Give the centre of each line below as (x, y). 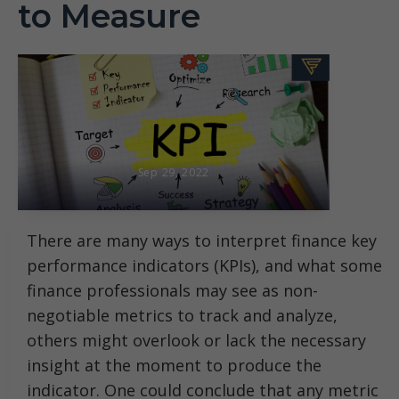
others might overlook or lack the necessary (196, 340)
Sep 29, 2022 (174, 172)
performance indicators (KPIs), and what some (204, 265)
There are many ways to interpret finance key (202, 240)
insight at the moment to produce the (174, 365)
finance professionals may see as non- (172, 290)
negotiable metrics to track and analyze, (182, 315)
